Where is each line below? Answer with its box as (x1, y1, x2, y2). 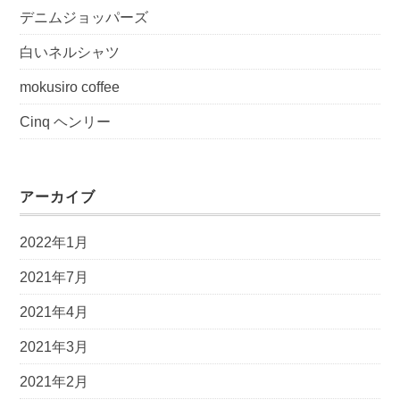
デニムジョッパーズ (20, 9, 149, 25)
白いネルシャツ (20, 44, 121, 60)
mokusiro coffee (20, 79, 121, 95)
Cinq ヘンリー (20, 113, 112, 129)
